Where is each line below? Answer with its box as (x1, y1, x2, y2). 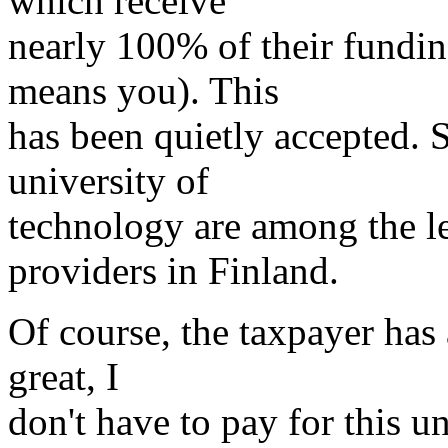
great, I (8, 355, 119, 399)
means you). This (8, 69, 279, 113)
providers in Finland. (8, 249, 339, 293)
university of (8, 159, 209, 203)
